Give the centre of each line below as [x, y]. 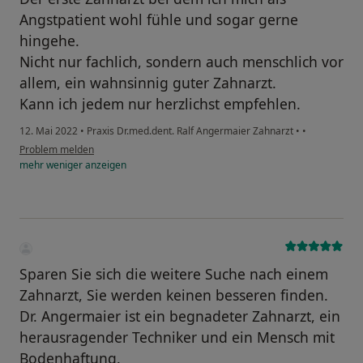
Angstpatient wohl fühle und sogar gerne [159, 20]
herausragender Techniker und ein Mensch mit [177, 337]
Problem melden [57, 150]
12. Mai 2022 [49, 131]
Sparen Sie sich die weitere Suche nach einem [174, 274]
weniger [64, 165]
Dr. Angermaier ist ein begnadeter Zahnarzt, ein [180, 316]
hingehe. [49, 41]
